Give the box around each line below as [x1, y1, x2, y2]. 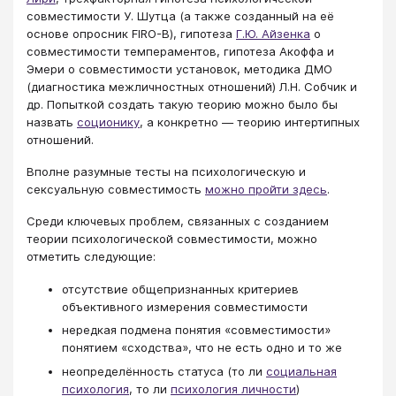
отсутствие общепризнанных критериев [62, 281, 299, 296]
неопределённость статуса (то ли [62, 363, 266, 378]
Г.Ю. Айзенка [236, 26, 310, 41]
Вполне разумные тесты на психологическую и [27, 164, 306, 179]
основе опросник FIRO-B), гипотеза [27, 26, 236, 41]
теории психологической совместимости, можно [27, 232, 317, 247]
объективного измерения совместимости [62, 299, 308, 314]
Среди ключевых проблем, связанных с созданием [27, 214, 329, 229]
